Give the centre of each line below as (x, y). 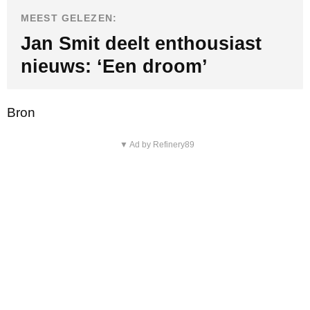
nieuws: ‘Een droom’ (114, 66)
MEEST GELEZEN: (69, 18)
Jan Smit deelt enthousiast (141, 43)
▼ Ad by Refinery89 (157, 144)
